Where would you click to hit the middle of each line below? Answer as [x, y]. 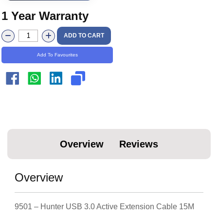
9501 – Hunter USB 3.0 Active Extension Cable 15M [104, 207]
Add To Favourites [57, 55]
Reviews [139, 144]
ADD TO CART [84, 36]
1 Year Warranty [45, 16]
